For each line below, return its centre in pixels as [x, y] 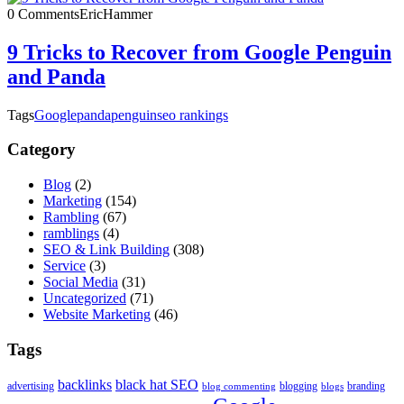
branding [366, 386]
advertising [31, 386]
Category [41, 150]
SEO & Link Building [106, 249]
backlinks [85, 385]
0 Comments [43, 14]
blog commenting [239, 387]
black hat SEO [157, 385]
